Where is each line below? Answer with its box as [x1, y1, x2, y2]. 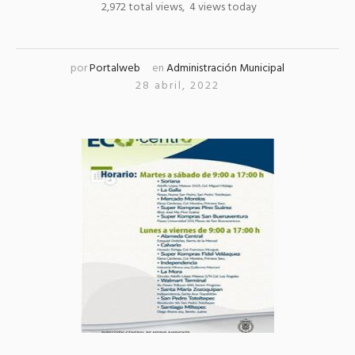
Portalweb [90, 59, 140, 78]
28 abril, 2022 [136, 76, 219, 95]
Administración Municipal [166, 59, 284, 78]
